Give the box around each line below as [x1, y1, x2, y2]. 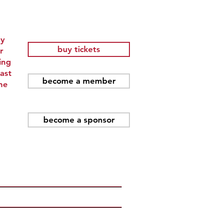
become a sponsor [43, 115, 115, 125]
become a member [42, 76, 116, 86]
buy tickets [57, 44, 101, 54]
